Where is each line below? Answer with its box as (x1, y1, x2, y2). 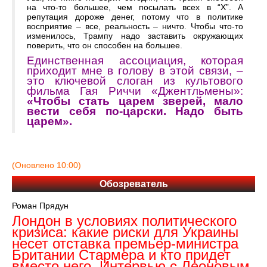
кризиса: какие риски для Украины (12, 224, 238, 241)
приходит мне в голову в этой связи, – (27, 64, 243, 77)
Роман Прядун (12, 201, 69, 211)
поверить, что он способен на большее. (27, 41, 182, 51)
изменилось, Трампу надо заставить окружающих (27, 31, 243, 41)
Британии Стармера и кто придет (12, 247, 231, 263)
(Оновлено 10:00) (12, 160, 81, 170)
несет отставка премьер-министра (12, 235, 238, 252)
